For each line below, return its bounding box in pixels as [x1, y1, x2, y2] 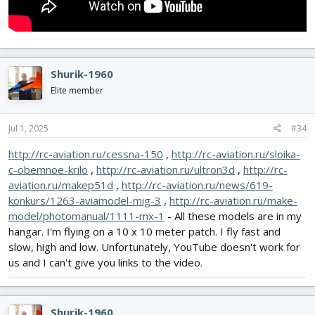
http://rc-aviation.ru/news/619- [122, 178, 273, 193]
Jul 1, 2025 [8, 122, 49, 135]
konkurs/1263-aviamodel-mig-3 [8, 193, 161, 208]
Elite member [51, 84, 103, 96]
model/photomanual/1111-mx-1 [8, 209, 165, 224]
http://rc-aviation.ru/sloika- [172, 147, 300, 162]
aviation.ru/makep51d [8, 178, 113, 193]
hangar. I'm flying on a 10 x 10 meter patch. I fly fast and [8, 224, 281, 239]
